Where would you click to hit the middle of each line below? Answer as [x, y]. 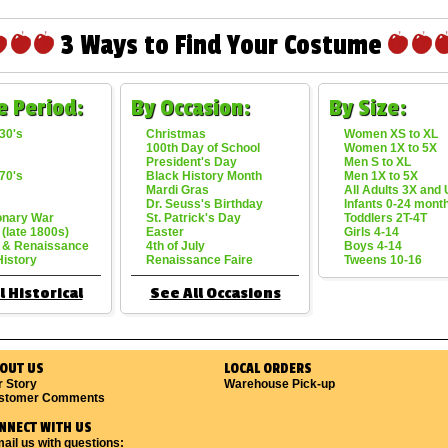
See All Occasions [215, 293]
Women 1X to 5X [390, 147]
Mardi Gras [177, 189]
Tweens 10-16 [383, 259]
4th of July [175, 245]
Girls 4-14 [371, 231]
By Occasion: [190, 107]
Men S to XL [377, 161]
